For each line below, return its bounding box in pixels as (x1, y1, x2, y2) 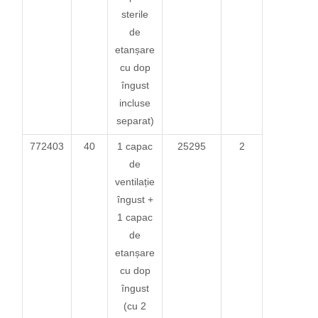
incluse (119, 97, 151, 109)
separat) (116, 114, 154, 126)
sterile (121, 8, 149, 20)
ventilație (115, 175, 155, 187)
